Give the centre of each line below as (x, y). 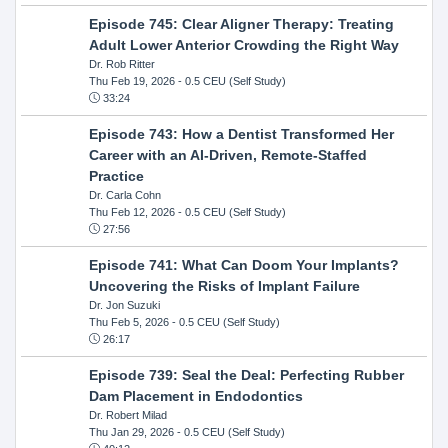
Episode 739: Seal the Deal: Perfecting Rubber (246, 374)
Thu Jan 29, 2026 (131, 431)
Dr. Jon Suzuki (124, 304)
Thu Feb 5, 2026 (128, 321)
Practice (116, 175)
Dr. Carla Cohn (124, 194)
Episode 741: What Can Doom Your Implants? (243, 264)
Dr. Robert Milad (127, 414)
